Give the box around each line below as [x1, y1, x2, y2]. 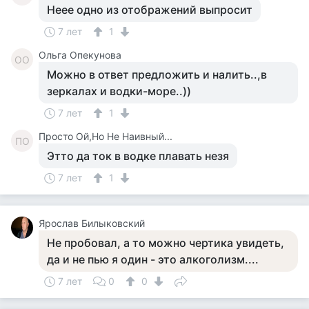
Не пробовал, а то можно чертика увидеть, [47, 236, 284, 250]
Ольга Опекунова [39, 49, 121, 61]
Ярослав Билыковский [39, 217, 145, 229]
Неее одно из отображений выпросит [47, 3, 252, 17]
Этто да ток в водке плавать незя [47, 149, 229, 163]
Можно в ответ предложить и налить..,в [47, 68, 267, 81]
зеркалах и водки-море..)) [47, 84, 191, 98]
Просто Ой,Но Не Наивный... [39, 130, 172, 142]
